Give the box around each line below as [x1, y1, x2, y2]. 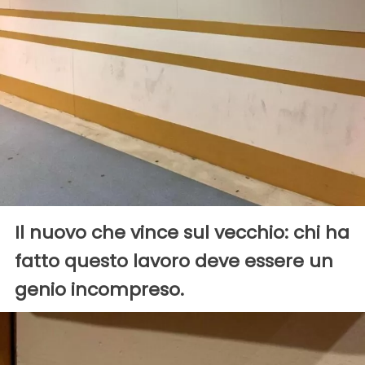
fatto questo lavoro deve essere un [15, 248, 333, 274]
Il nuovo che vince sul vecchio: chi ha [15, 219, 350, 245]
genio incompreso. [15, 276, 184, 302]
